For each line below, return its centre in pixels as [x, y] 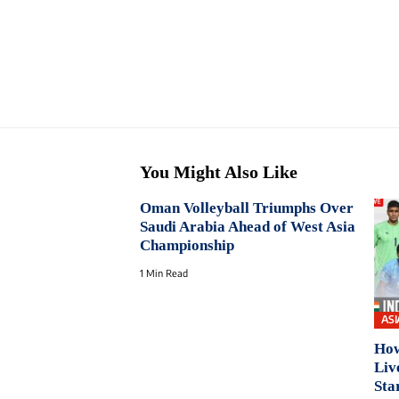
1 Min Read [164, 273]
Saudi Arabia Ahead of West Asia [248, 227]
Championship [187, 246]
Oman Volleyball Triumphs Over [247, 208]
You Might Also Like [219, 172]
